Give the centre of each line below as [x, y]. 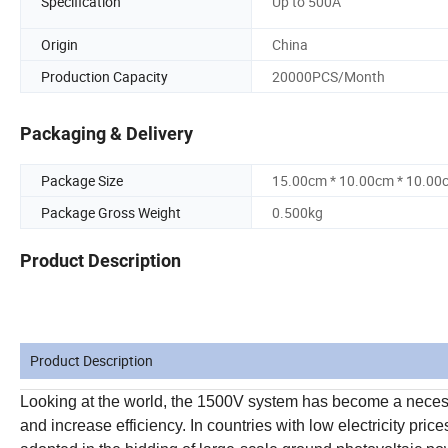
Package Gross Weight [111, 213]
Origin [59, 44]
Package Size [82, 181]
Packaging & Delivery [106, 134]
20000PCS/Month [328, 76]
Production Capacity [104, 76]
